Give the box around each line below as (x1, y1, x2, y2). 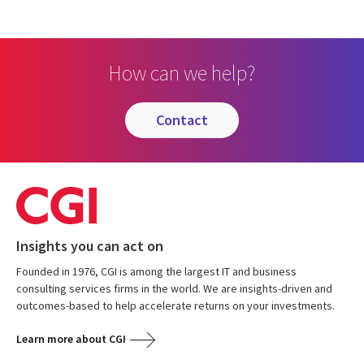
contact (164, 110, 208, 130)
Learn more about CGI (16, 331, 126, 347)
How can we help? (109, 59, 255, 87)
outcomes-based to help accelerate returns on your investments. (16, 298, 335, 314)
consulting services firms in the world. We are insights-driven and (16, 281, 332, 297)
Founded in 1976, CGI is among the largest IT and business (16, 264, 297, 279)
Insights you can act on (16, 236, 163, 256)
